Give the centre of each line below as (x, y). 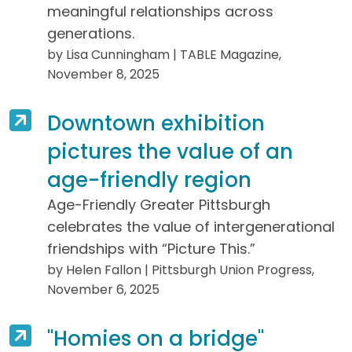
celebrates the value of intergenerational (191, 226)
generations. (90, 33)
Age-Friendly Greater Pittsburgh (158, 204)
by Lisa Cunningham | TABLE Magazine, (164, 54)
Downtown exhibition (156, 123)
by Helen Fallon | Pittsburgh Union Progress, (180, 269)
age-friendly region (149, 180)
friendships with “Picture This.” (151, 248)
